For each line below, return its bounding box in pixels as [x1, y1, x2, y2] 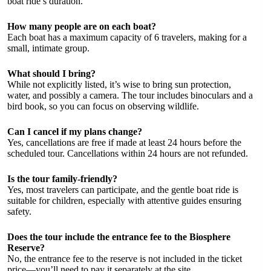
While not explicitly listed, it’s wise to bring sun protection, [7, 79, 231, 90]
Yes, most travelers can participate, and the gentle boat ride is [7, 184, 238, 195]
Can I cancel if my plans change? [7, 126, 142, 137]
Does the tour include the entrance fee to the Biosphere [7, 231, 230, 242]
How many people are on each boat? [7, 21, 156, 31]
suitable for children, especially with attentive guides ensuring [7, 195, 241, 206]
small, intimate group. [7, 42, 90, 53]
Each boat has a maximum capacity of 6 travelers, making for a [7, 31, 247, 42]
